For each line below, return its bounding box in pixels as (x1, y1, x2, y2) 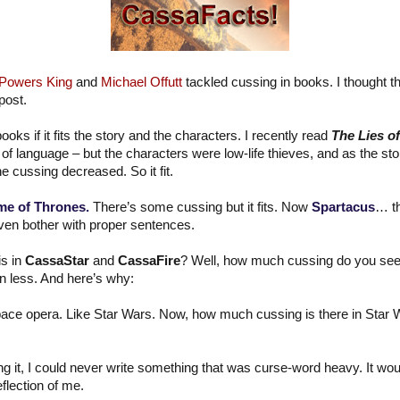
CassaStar (25, 253, 89, 268)
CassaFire (118, 253, 180, 268)
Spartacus (312, 199, 375, 214)
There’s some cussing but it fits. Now (89, 199, 312, 214)
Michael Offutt (101, 74, 182, 89)
